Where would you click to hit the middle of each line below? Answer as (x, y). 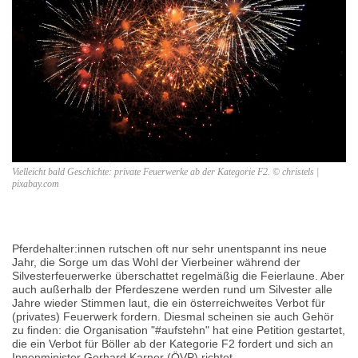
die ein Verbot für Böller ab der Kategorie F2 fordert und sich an (173, 343)
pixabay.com (36, 183)
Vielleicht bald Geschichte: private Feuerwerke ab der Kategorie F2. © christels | (165, 171)
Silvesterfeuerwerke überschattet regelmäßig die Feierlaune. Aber (178, 275)
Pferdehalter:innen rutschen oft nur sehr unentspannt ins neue (169, 248)
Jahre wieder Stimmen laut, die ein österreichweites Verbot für (169, 302)
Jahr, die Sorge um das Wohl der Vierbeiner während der (156, 262)
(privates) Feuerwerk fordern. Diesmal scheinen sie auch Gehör (173, 316)
